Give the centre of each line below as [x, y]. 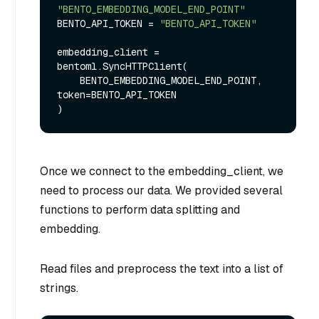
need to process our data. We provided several [161, 190]
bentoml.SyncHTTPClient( [122, 66]
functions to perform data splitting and [140, 209]
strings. [59, 288]
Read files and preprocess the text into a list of [162, 268]
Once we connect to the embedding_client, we [162, 171]
